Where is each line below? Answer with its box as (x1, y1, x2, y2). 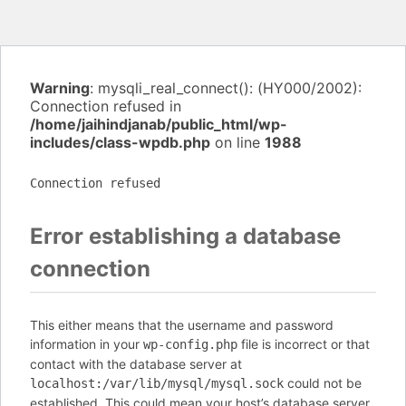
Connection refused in (30, 97, 181, 115)
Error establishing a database (30, 223, 341, 249)
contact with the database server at (30, 356, 242, 372)
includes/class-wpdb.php (30, 133, 210, 151)
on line (210, 133, 265, 151)
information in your (30, 336, 143, 352)
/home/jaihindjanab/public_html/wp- (30, 115, 287, 133)
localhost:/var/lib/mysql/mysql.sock (30, 376, 284, 391)
